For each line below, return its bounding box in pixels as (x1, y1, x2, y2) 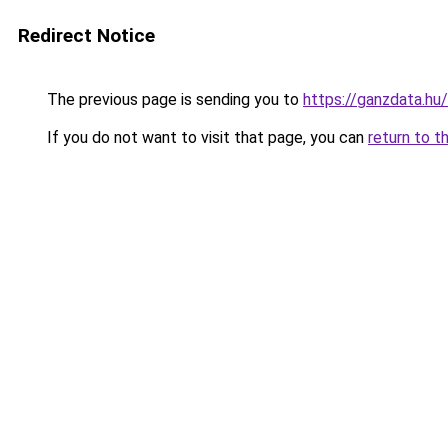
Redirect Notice (18, 24, 155, 47)
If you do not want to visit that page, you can (43, 128, 368, 147)
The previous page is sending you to (43, 90, 303, 109)
